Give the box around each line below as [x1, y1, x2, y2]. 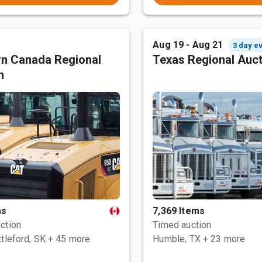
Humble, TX [153, 233, 201, 244]
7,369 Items [153, 205, 205, 216]
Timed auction [153, 219, 212, 230]
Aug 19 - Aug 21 [153, 39, 223, 50]
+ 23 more [202, 233, 246, 244]
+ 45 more [48, 233, 91, 244]
